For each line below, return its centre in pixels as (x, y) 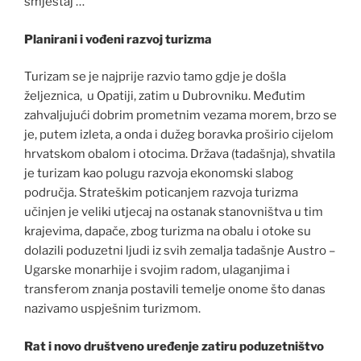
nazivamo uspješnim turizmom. (112, 309)
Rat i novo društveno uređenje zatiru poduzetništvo (174, 346)
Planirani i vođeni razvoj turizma (118, 39)
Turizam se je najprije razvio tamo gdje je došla (155, 77)
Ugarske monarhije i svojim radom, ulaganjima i (157, 270)
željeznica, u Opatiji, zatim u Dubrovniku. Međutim (165, 96)
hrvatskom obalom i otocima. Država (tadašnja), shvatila (180, 154)
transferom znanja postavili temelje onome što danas (175, 290)
